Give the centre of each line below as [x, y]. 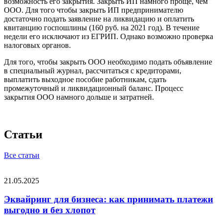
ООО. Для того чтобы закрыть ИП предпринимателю [94, 10]
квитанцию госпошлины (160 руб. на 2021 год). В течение [102, 27]
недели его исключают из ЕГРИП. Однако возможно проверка [109, 36]
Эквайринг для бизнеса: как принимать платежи [109, 199]
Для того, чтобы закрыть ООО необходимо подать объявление [108, 62]
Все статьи [22, 155]
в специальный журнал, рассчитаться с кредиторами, [93, 70]
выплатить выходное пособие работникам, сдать [85, 79]
